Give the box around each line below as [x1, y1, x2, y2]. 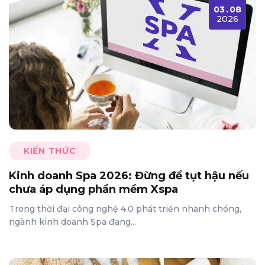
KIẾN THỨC [24, 145, 76, 156]
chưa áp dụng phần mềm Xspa [9, 182, 178, 196]
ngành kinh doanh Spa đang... [9, 216, 136, 227]
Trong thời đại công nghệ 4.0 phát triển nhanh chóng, [9, 203, 241, 214]
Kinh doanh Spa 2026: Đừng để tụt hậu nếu [9, 169, 249, 182]
